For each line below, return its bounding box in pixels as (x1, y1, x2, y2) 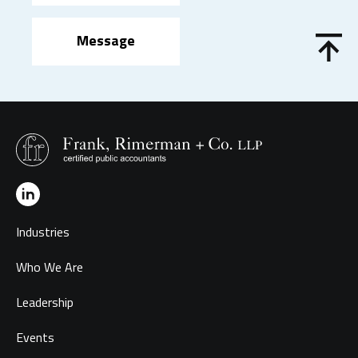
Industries (16, 221, 70, 241)
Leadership (16, 292, 74, 312)
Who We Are (16, 257, 83, 276)
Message (77, 29, 135, 51)
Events (16, 327, 54, 347)
